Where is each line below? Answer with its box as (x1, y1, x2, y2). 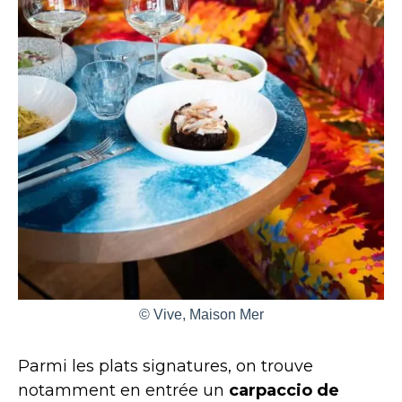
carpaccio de (229, 380, 339, 400)
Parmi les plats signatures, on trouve (18, 355, 313, 376)
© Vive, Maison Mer (138, 306, 264, 322)
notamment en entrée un (18, 380, 229, 400)
